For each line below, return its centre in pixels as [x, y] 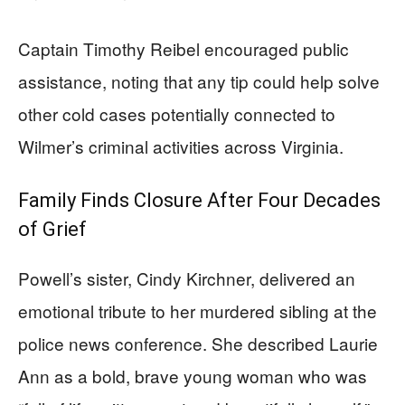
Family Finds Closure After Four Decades [199, 200]
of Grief [52, 229]
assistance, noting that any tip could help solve [199, 81]
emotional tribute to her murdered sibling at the [198, 311]
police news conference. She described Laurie [198, 343]
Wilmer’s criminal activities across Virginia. [181, 146]
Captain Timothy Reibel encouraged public [184, 48]
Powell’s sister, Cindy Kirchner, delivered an [187, 278]
